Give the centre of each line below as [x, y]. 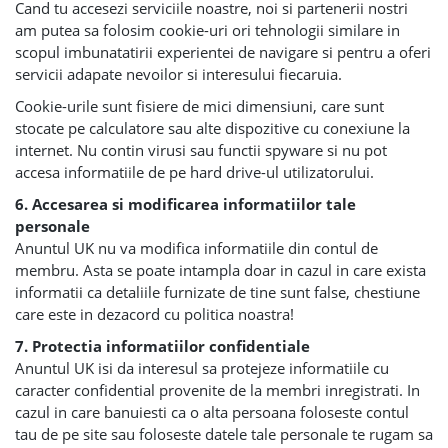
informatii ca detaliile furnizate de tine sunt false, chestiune [217, 292]
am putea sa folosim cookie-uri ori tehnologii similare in [207, 30]
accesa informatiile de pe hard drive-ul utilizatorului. [194, 172]
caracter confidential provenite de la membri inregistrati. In [217, 390]
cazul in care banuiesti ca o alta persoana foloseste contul [212, 412]
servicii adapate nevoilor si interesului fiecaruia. [178, 74]
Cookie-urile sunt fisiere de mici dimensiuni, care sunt [199, 106]
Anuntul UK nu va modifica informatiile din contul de [196, 248]
